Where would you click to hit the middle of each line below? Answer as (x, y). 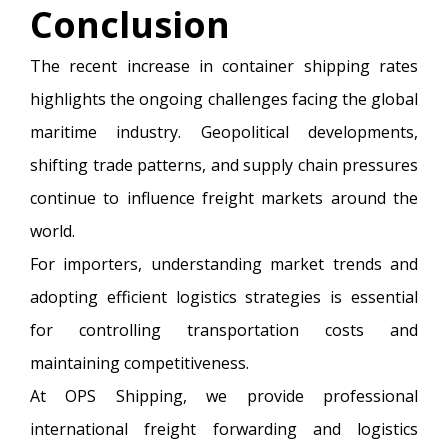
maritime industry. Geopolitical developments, (224, 132)
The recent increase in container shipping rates (224, 66)
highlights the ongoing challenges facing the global (224, 99)
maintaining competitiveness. (139, 363)
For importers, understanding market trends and (224, 264)
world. (52, 231)
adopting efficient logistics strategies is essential (224, 297)
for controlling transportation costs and (224, 330)
